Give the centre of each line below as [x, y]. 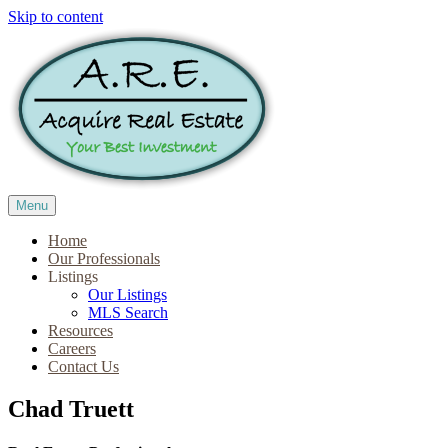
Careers [72, 348]
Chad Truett [71, 408]
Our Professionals [104, 258]
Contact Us [83, 366]
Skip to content [55, 16]
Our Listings [127, 294]
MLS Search [128, 312]
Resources [80, 330]
